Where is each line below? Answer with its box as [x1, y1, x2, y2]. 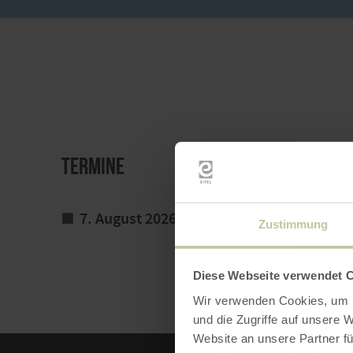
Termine [61, 152, 124, 179]
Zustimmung [258, 217, 329, 231]
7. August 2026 [80, 208, 176, 229]
